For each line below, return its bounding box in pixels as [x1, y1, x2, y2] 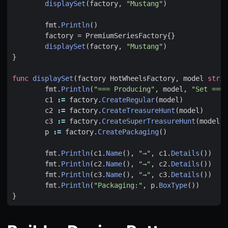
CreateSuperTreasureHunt [102, 117, 195, 125]
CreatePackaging [98, 127, 159, 136]
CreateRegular [102, 95, 155, 104]
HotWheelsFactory [110, 74, 175, 82]
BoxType [159, 181, 187, 189]
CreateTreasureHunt [102, 106, 175, 115]
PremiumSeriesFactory [85, 31, 167, 40]
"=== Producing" [94, 84, 155, 93]
